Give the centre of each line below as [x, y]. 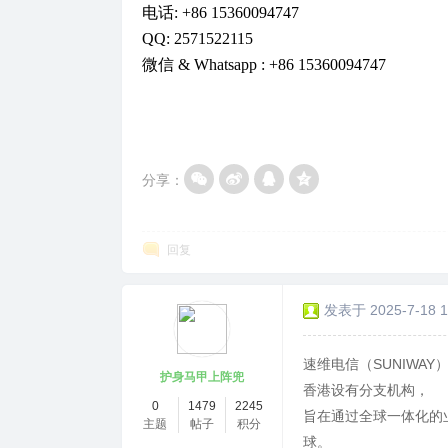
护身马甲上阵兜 [202, 376]
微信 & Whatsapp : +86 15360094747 [264, 64]
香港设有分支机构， [366, 389]
